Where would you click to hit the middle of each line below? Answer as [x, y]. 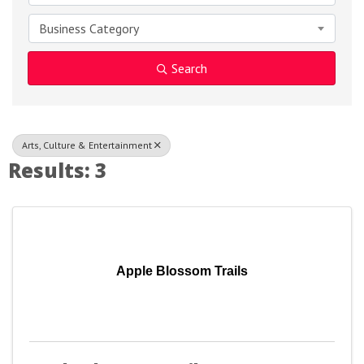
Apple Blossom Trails [182, 271]
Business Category [89, 28]
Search [189, 68]
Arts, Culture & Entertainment [87, 145]
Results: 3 [57, 170]
